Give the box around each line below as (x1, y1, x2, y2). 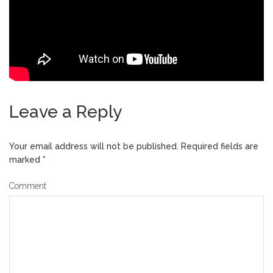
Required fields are (179, 141, 258, 151)
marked (9, 154, 43, 165)
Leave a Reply (9, 101, 122, 122)
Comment (9, 180, 46, 191)
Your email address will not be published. (9, 141, 179, 151)
